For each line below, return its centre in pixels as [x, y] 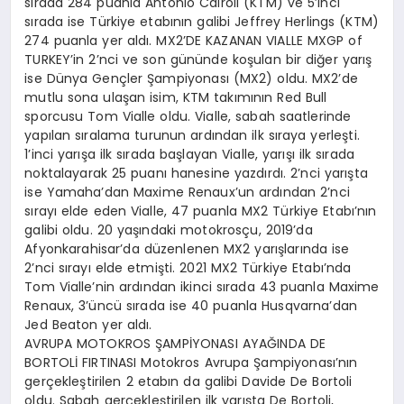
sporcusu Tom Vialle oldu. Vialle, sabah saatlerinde [188, 117]
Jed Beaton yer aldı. [88, 325]
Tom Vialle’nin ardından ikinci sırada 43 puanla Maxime [202, 287]
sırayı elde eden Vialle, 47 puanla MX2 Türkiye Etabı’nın [201, 211]
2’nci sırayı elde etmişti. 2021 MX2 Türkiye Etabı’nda [188, 268]
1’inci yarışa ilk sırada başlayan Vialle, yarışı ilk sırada [190, 155]
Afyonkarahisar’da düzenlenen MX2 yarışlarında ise [187, 249]
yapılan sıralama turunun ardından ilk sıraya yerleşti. [192, 136]
